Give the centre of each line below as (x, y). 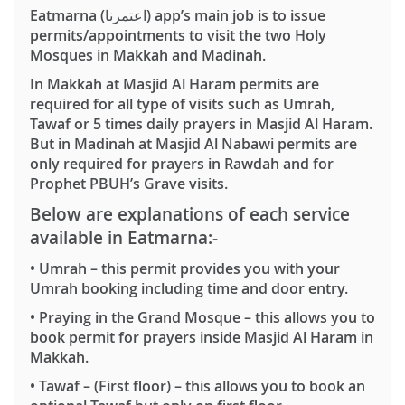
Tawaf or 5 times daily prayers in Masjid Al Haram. (201, 124)
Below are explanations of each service (190, 214)
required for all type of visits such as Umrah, (182, 104)
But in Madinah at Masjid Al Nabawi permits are (193, 144)
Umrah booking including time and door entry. (189, 288)
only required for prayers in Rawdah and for (182, 164)
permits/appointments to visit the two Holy (178, 35)
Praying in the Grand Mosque (140, 317)
